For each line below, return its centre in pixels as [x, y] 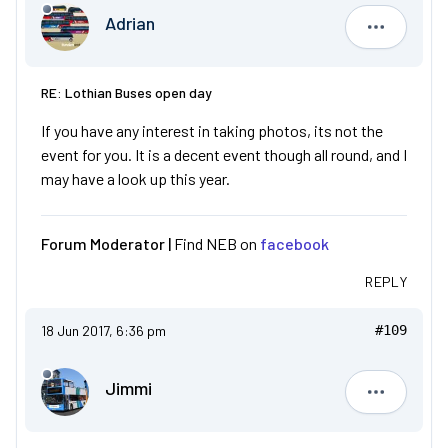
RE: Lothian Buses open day [126, 92]
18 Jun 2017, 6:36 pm [103, 330]
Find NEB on [217, 243]
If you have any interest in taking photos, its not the [212, 130]
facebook [294, 243]
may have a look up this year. [135, 178]
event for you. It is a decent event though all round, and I [224, 154]
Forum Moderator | [107, 243]
